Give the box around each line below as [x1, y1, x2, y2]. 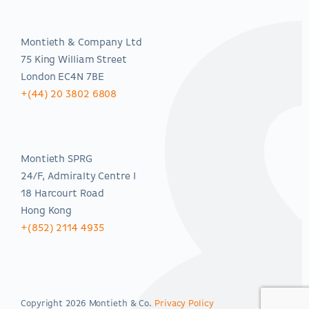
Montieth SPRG [21, 154, 92, 165]
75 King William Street [21, 54, 127, 66]
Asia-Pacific [21, 122, 88, 134]
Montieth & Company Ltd [21, 37, 142, 48]
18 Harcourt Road [21, 188, 104, 199]
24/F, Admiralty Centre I [21, 171, 136, 182]
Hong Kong [21, 206, 72, 217]
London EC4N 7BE [21, 72, 104, 83]
